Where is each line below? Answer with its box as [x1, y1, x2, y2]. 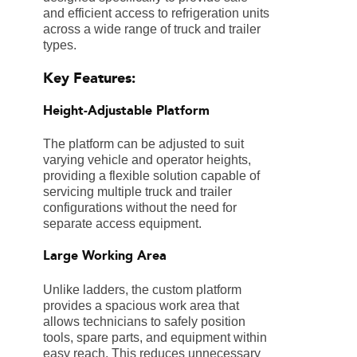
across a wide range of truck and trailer [42, 22, 261, 36]
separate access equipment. [42, 217, 202, 231]
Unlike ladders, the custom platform [42, 282, 241, 296]
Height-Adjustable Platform [42, 100, 210, 121]
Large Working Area [42, 246, 167, 267]
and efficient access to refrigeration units [42, 6, 269, 20]
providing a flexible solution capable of [42, 169, 260, 183]
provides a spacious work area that [42, 298, 239, 312]
